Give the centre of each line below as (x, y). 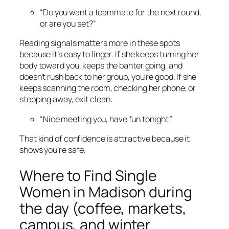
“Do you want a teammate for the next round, (121, 13)
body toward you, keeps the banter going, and (101, 66)
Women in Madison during (106, 192)
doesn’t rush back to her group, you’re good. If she (108, 77)
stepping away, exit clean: (66, 99)
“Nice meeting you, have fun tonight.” (107, 119)
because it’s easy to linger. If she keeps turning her (109, 54)
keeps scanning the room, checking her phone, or (108, 88)
